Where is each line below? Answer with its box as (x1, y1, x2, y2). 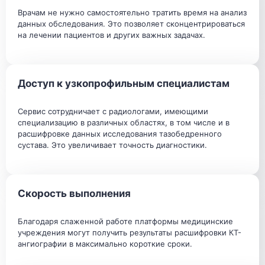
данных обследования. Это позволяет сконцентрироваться (18, 19, 245, 28)
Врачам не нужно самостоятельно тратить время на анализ (18, 8, 247, 17)
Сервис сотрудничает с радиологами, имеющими (18, 106, 208, 116)
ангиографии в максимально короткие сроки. (18, 239, 192, 248)
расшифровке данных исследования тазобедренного (18, 129, 222, 138)
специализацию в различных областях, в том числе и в (18, 118, 230, 127)
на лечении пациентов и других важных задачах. (18, 30, 205, 40)
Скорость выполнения (18, 187, 131, 199)
